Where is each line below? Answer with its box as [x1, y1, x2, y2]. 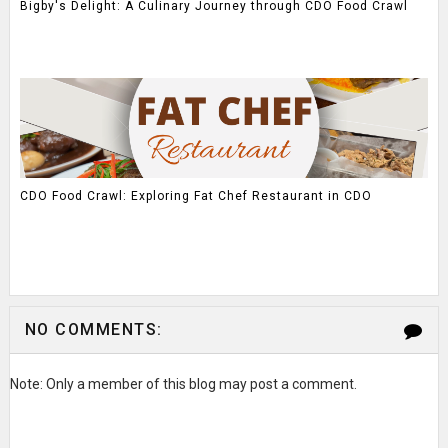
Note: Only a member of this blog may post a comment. [9, 375, 357, 392]
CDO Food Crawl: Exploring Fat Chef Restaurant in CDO [19, 189, 372, 204]
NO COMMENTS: [24, 319, 163, 339]
